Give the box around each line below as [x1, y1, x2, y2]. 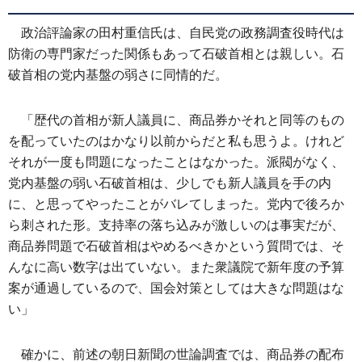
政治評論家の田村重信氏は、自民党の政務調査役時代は [21, 26, 344, 40]
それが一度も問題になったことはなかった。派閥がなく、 [8, 155, 344, 169]
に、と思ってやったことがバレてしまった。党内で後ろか [8, 197, 344, 211]
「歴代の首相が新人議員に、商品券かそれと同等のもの [21, 113, 344, 127]
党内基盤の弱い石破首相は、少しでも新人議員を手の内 [8, 176, 331, 190]
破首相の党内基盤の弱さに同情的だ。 [8, 68, 228, 82]
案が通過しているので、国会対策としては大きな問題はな [8, 281, 344, 295]
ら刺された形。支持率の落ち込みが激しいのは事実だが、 [8, 218, 344, 232]
